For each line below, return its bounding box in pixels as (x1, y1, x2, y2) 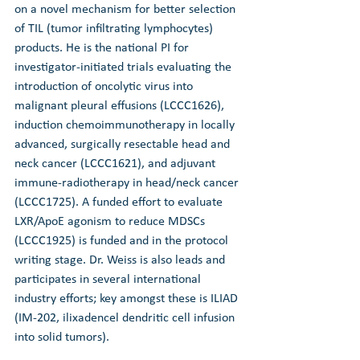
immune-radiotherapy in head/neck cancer (14, 176, 242, 190)
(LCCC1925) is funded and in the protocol (14, 234, 231, 247)
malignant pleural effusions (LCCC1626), (14, 99, 227, 112)
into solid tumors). (14, 330, 109, 344)
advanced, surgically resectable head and (14, 137, 233, 151)
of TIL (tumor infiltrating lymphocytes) (14, 22, 216, 35)
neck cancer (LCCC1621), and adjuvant (14, 157, 219, 170)
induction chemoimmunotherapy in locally (14, 118, 238, 132)
